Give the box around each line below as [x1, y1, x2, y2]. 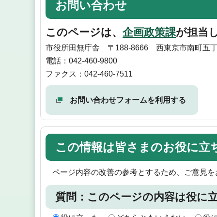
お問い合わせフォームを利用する [70, 95, 186, 104]
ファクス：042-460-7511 [46, 69, 133, 78]
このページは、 [46, 26, 123, 38]
